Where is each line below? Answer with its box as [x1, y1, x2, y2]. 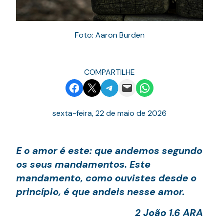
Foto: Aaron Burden [74, 29, 145, 40]
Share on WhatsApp [138, 79, 196, 95]
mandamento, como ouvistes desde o [16, 171, 197, 184]
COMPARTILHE [84, 66, 135, 77]
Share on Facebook [68, 79, 121, 95]
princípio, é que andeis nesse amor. [16, 185, 185, 198]
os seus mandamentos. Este [16, 157, 151, 171]
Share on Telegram [103, 79, 153, 95]
